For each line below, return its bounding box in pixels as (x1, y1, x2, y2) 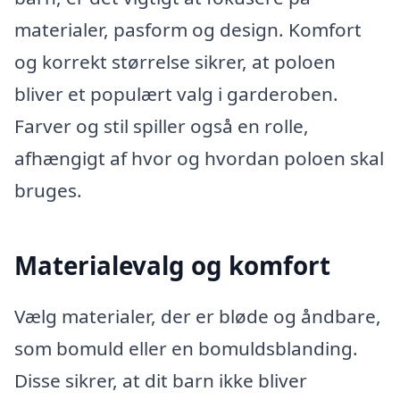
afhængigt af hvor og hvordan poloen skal (14, 145, 384, 171)
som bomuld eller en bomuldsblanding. (14, 336, 358, 362)
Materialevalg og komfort (14, 247, 330, 282)
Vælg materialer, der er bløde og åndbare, (14, 304, 381, 329)
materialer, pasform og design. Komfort (14, 16, 362, 42)
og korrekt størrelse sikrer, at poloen (14, 48, 336, 74)
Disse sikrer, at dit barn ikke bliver (14, 368, 307, 394)
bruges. (14, 177, 82, 203)
